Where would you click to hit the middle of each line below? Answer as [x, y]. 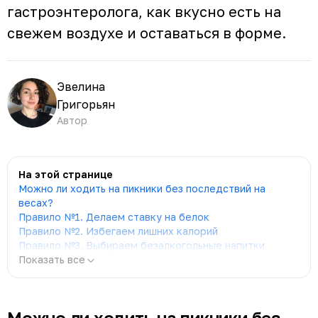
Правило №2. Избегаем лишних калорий [118, 231]
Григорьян [86, 104]
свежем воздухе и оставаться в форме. [147, 32]
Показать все [52, 259]
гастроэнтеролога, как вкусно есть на [144, 11]
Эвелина [81, 86]
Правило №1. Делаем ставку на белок [114, 216]
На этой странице [66, 174]
